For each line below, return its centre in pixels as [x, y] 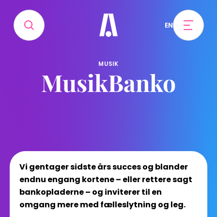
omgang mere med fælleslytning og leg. [102, 205]
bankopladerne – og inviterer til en [91, 192]
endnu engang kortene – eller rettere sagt [106, 179]
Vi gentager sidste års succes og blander [104, 167]
